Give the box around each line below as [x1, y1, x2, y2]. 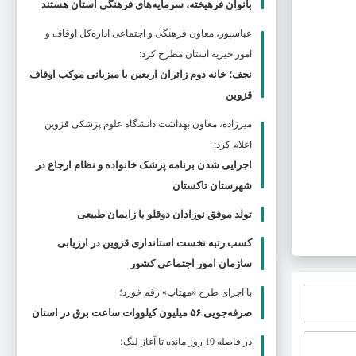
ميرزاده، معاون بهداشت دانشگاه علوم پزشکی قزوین [44, 118, 252, 130]
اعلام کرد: [214, 139, 252, 150]
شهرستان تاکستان [172, 180, 252, 192]
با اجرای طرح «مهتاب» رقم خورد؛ [119, 287, 252, 298]
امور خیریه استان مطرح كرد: [139, 48, 252, 60]
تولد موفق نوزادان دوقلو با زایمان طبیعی [77, 208, 252, 220]
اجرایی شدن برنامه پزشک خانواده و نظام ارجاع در [36, 159, 252, 171]
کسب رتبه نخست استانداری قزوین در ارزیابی [57, 237, 252, 249]
